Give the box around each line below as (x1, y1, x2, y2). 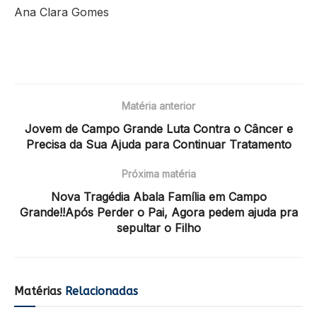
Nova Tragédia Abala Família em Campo (50, 189, 267, 204)
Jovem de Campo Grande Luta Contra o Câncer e (24, 121, 293, 136)
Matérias (14, 284, 62, 298)
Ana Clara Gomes (14, 4, 109, 19)
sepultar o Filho (116, 220, 201, 235)
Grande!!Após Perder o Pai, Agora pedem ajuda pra (19, 204, 298, 219)
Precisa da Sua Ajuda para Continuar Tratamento (25, 137, 292, 151)
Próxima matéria (121, 167, 196, 180)
